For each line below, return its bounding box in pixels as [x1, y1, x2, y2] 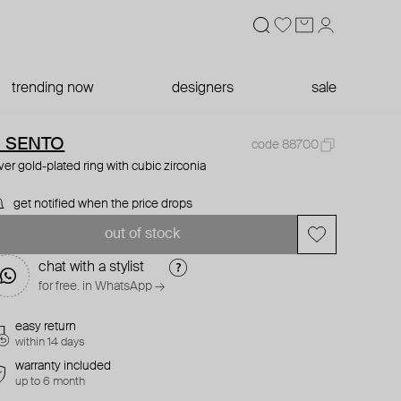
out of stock [104, 227, 180, 242]
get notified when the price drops [13, 198, 193, 210]
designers [171, 81, 234, 96]
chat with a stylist [38, 260, 145, 275]
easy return [15, 320, 77, 333]
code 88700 [251, 139, 319, 151]
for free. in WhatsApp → [38, 280, 166, 293]
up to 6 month [15, 376, 86, 388]
